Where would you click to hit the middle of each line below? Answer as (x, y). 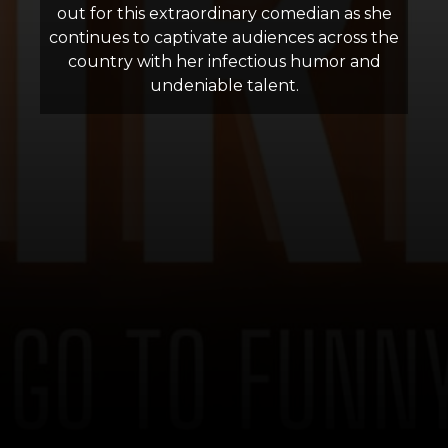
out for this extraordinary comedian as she (224, 13)
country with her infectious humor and (224, 61)
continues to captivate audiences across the (224, 37)
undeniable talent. (224, 85)
